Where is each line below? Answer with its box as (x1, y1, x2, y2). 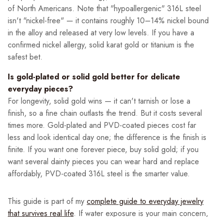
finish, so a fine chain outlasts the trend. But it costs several (8, 108, 202, 119)
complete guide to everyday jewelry (87, 196, 203, 207)
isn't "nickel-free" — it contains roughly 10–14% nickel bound (8, 15, 209, 27)
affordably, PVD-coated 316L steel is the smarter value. (8, 168, 190, 180)
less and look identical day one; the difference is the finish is (8, 132, 206, 143)
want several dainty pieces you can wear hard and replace (8, 156, 199, 168)
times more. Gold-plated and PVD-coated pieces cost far (8, 120, 196, 131)
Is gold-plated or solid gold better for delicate (8, 71, 180, 83)
